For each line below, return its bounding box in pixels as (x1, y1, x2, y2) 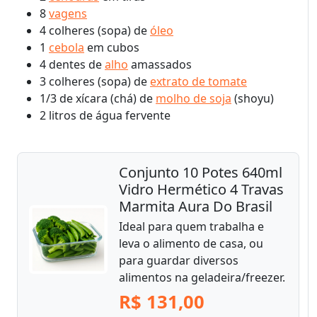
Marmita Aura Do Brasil (119, 196, 272, 216)
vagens (49, 5, 87, 21)
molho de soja (156, 90, 231, 106)
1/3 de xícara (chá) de (40, 90, 156, 106)
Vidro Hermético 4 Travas (119, 179, 284, 199)
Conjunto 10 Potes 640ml (119, 162, 282, 182)
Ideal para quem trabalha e (119, 218, 264, 234)
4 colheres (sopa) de (40, 22, 150, 38)
